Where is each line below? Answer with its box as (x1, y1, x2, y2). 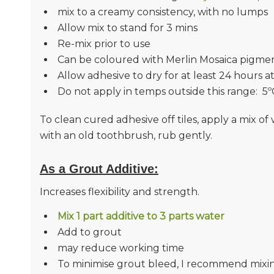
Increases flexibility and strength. (39, 186, 199, 198)
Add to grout (57, 226, 122, 238)
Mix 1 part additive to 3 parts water (57, 210, 224, 222)
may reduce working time (57, 242, 184, 254)
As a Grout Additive (39, 162, 154, 176)
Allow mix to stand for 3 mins (57, 22, 198, 34)
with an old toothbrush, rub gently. (39, 130, 212, 142)
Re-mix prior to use (57, 38, 150, 50)
